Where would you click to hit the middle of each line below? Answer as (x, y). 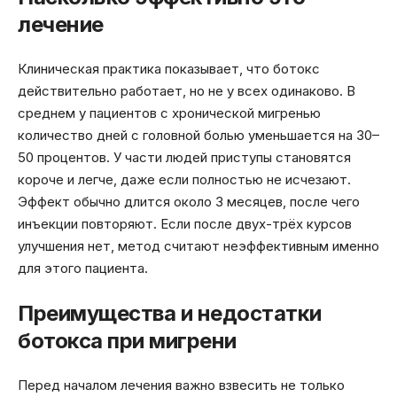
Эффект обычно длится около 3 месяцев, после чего (189, 202)
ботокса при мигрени (127, 340)
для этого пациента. (83, 269)
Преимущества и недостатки (170, 313)
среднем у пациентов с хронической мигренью (169, 113)
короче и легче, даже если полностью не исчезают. (184, 180)
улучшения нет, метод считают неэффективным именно (198, 246)
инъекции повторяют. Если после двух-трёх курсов (185, 224)
